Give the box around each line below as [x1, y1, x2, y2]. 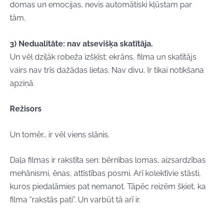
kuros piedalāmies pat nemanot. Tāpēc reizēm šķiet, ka [10, 182, 206, 192]
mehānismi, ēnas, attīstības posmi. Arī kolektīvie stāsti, [10, 169, 201, 178]
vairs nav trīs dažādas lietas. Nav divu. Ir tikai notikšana [10, 65, 204, 75]
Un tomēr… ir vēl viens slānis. [10, 130, 109, 139]
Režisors [10, 104, 42, 114]
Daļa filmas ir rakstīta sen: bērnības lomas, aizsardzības [10, 155, 206, 165]
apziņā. [10, 78, 35, 88]
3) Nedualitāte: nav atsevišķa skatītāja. [10, 39, 153, 48]
